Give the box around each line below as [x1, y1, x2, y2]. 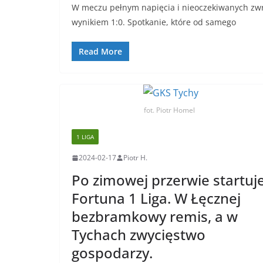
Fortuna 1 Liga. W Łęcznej [72, 188, 241, 208]
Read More [79, 46, 122, 58]
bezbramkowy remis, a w [72, 207, 238, 227]
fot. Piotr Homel [144, 105, 195, 116]
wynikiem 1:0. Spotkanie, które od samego [72, 16, 236, 28]
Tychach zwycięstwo [72, 225, 205, 245]
